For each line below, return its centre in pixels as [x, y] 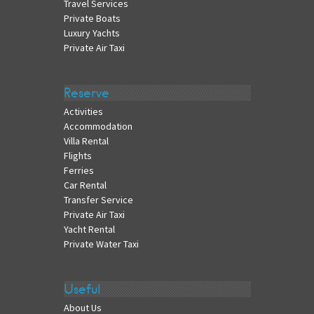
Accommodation [98, 127]
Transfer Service [98, 200]
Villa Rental [86, 141]
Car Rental [85, 185]
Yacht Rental [89, 230]
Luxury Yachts [91, 33]
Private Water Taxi [101, 244]
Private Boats [92, 18]
